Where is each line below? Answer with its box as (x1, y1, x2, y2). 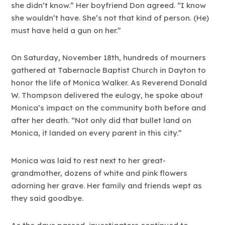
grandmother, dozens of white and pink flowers (11, 168, 188, 178)
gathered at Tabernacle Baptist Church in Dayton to (11, 65, 206, 75)
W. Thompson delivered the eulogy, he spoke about (11, 90, 203, 100)
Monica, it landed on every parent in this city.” (11, 128, 182, 138)
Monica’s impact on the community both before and (11, 103, 206, 113)
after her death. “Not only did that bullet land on (11, 116, 192, 126)
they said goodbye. (11, 193, 84, 203)
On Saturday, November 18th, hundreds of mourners (11, 53, 206, 63)
